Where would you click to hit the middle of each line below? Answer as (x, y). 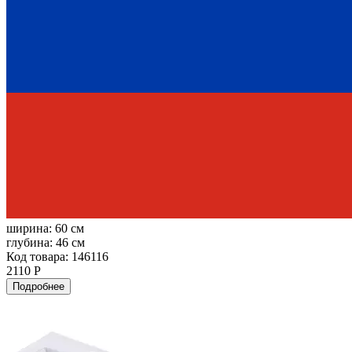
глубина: (31, 242)
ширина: (31, 228)
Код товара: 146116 (57, 256)
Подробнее (38, 286)
